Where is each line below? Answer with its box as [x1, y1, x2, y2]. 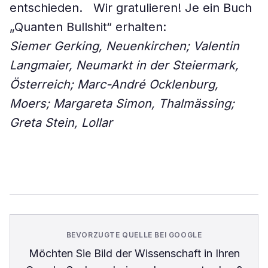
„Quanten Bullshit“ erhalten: [10, 20, 166, 34]
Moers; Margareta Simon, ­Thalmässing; [10, 96, 234, 111]
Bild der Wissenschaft [93, 247, 201, 260]
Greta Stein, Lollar [10, 115, 112, 130]
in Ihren [200, 247, 240, 260]
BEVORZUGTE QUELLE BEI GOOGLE [66, 230, 202, 239]
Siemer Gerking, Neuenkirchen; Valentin [10, 39, 239, 53]
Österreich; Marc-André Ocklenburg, [10, 77, 218, 92]
